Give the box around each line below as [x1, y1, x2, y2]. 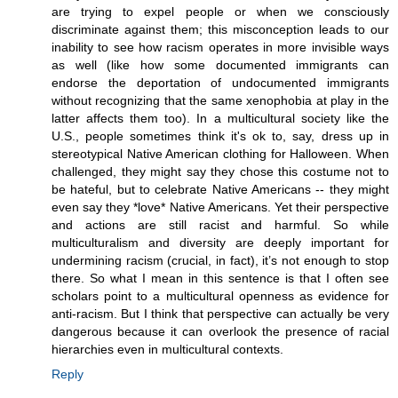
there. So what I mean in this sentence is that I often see [52, 270, 389, 285]
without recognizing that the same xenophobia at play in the [52, 92, 389, 107]
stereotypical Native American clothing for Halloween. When [52, 146, 389, 161]
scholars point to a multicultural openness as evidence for [52, 288, 389, 303]
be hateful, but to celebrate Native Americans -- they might [52, 181, 389, 196]
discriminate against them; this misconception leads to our [52, 21, 389, 36]
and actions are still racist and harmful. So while [52, 217, 389, 232]
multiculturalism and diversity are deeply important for [52, 235, 389, 250]
